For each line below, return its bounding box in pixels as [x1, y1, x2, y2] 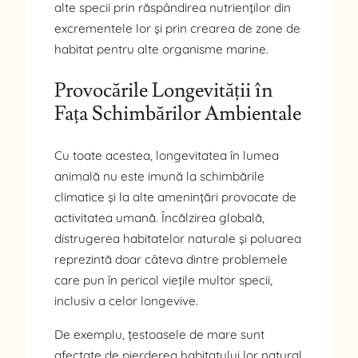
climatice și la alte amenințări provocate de [54, 189, 296, 205]
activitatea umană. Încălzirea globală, [54, 210, 265, 226]
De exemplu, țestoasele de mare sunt [54, 326, 265, 342]
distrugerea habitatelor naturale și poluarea [54, 231, 301, 247]
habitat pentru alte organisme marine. [54, 41, 268, 57]
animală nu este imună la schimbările [54, 169, 265, 185]
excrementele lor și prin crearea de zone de [54, 20, 300, 36]
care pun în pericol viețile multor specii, [54, 272, 272, 288]
